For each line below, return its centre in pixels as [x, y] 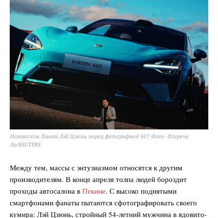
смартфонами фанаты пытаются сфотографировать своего [103, 203]
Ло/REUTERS [25, 145]
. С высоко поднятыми [141, 191]
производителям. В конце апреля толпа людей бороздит [98, 179]
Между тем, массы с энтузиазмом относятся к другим [96, 168]
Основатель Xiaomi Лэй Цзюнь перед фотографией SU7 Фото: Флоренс [99, 136]
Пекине [94, 191]
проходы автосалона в [46, 191]
